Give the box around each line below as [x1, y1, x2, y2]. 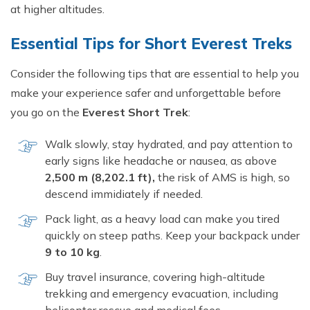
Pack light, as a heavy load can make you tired [45, 212, 280, 226]
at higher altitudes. [10, 2, 104, 16]
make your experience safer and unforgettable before [10, 86, 281, 100]
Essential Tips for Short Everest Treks [10, 34, 292, 53]
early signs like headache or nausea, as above [45, 154, 277, 167]
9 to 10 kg [45, 245, 100, 259]
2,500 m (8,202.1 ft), [45, 170, 158, 184]
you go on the [10, 105, 82, 119]
